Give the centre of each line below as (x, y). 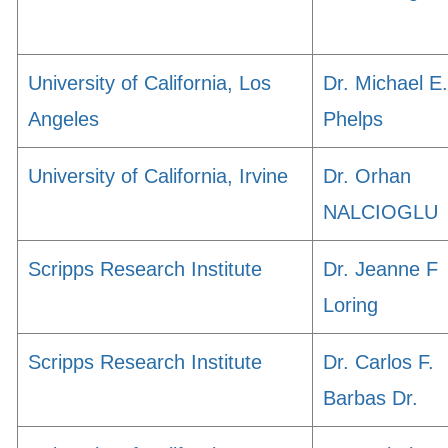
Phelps (353, 119)
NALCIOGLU (380, 212)
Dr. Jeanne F (380, 269)
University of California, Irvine (158, 176)
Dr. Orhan (367, 176)
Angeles (63, 119)
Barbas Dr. (370, 398)
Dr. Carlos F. (378, 362)
